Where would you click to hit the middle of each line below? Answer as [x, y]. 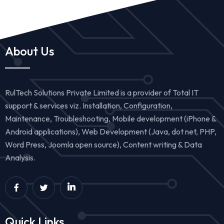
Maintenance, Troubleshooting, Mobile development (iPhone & [110, 118]
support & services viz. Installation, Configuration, [89, 105]
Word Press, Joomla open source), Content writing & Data [103, 144]
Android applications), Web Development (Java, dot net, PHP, [111, 131]
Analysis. [20, 157]
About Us [29, 51]
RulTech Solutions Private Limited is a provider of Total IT [102, 92]
